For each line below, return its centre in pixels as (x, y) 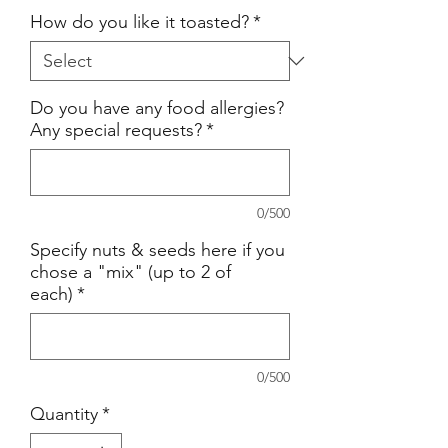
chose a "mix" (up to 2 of (130, 272)
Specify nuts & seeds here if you (157, 250)
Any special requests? (116, 130)
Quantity (64, 414)
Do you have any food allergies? (157, 108)
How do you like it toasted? (139, 22)
